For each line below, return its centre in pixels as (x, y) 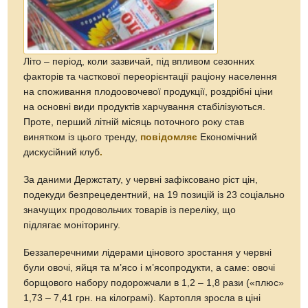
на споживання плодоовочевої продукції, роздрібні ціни (148, 91)
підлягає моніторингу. (72, 225)
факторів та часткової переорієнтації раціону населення (151, 76)
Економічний (228, 137)
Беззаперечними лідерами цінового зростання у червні (148, 252)
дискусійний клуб (62, 152)
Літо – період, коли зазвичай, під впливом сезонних (139, 61)
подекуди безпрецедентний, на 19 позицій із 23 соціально (154, 195)
